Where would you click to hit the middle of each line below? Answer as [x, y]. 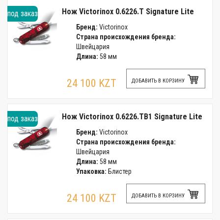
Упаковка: [91, 171]
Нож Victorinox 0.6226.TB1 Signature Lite [132, 117]
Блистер [119, 171]
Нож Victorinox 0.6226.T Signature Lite [128, 12]
